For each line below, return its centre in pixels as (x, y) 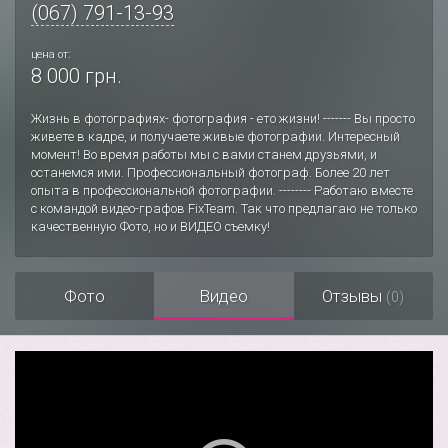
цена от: (50, 54)
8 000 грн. (76, 76)
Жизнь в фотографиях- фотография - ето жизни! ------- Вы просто (223, 118)
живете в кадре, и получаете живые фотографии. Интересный (215, 136)
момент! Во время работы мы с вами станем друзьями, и (204, 154)
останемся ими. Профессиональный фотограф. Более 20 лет (210, 172)
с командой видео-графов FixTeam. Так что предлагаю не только (224, 208)
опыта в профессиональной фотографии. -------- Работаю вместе (222, 190)
